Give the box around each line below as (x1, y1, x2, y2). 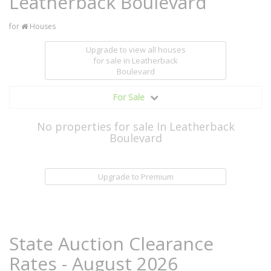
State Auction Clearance (9, 231, 214, 256)
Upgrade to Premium (97, 171, 174, 182)
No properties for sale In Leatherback (36, 119, 235, 134)
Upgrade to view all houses (85, 44, 186, 55)
